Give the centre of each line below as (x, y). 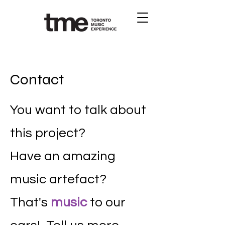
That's (30, 202)
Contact (37, 79)
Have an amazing (63, 156)
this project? (51, 133)
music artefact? (58, 179)
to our (106, 202)
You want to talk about (78, 110)
